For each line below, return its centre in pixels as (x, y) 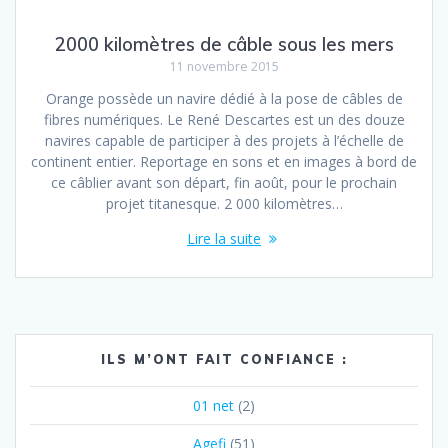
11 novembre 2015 (224, 67)
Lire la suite (224, 239)
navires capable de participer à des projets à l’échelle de (224, 141)
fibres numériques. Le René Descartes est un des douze (224, 120)
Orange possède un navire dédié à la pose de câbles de (224, 99)
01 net (213, 406)
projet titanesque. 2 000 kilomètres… (224, 204)
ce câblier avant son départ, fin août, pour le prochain (224, 183)
